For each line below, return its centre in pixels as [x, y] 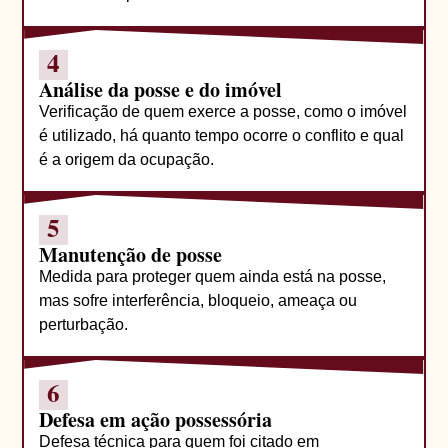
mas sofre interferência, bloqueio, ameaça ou [198, 300]
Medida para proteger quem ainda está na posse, [213, 276]
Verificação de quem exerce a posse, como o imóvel [223, 111]
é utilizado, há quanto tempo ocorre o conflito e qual [222, 135]
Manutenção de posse [131, 254]
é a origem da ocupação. [127, 159]
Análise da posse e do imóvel [161, 89]
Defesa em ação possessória [156, 420]
